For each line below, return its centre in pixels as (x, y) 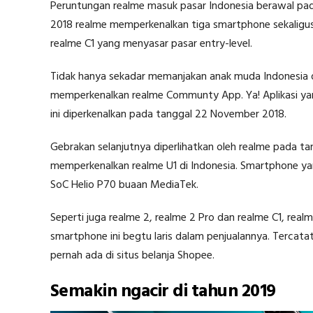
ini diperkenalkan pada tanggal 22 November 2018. (168, 115)
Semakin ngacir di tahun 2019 (163, 292)
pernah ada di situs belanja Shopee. (132, 256)
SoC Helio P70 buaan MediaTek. (124, 185)
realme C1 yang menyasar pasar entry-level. (151, 44)
